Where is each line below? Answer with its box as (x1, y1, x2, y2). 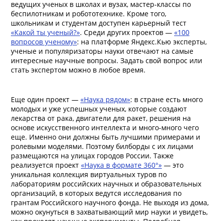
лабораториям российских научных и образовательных (11, 179, 201, 188)
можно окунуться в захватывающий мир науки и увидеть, (11, 207, 208, 217)
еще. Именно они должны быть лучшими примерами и (11, 132, 200, 142)
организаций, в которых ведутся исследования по (11, 188, 182, 198)
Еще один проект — (11, 95, 80, 104)
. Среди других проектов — (80, 28, 174, 37)
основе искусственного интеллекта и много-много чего (11, 123, 199, 132)
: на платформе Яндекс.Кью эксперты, (77, 37, 207, 46)
